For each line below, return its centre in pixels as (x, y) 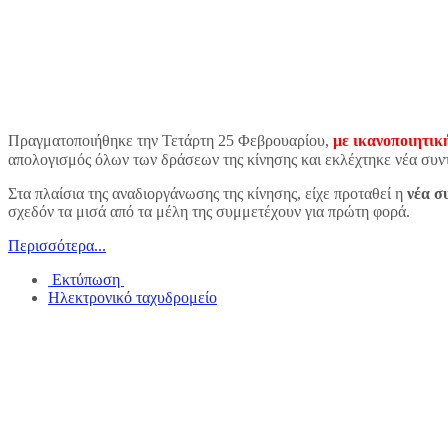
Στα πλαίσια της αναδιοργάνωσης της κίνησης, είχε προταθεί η (207, 193)
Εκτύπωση (86, 279)
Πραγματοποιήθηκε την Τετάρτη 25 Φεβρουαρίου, (170, 141)
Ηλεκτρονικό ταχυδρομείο (132, 297)
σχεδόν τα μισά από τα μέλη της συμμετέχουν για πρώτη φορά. (209, 211)
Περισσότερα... (57, 245)
